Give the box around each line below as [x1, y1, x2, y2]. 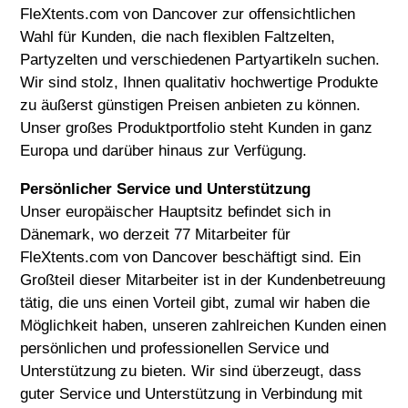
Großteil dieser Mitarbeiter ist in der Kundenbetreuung [20, 271, 386, 290]
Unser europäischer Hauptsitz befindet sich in [20, 203, 331, 221]
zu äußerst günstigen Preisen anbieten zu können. [20, 97, 362, 115]
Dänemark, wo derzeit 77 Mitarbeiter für [20, 226, 291, 244]
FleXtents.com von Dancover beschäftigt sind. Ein [20, 249, 362, 267]
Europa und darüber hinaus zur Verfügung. [20, 142, 308, 160]
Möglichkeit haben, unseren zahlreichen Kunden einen [20, 317, 387, 335]
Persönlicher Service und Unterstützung [20, 180, 311, 199]
